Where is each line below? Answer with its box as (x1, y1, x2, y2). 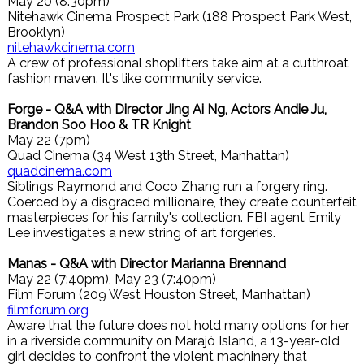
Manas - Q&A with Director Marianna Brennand (7, 256, 286, 271)
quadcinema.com (7, 163, 112, 179)
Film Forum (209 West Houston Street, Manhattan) (7, 287, 310, 302)
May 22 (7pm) (7, 132, 90, 148)
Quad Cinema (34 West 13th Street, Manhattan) (7, 148, 289, 163)
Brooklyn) (7, 24, 65, 40)
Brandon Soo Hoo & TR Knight (7, 117, 191, 132)
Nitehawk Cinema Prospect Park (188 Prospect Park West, (7, 9, 352, 24)
